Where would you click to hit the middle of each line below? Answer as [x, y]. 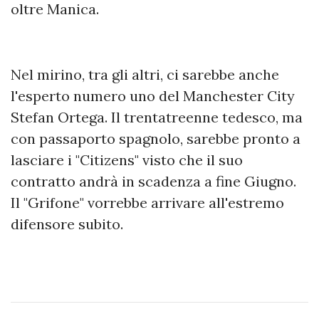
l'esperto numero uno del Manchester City [153, 96]
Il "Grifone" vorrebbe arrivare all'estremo [147, 203]
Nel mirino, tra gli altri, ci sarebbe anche [145, 75]
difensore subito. [67, 224]
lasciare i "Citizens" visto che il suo [127, 160]
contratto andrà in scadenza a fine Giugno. [153, 182]
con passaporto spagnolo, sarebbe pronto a [156, 139]
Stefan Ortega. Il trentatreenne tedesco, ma [157, 117]
